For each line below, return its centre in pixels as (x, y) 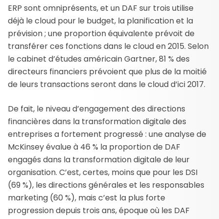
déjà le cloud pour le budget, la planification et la (100, 21)
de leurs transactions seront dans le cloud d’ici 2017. (107, 84)
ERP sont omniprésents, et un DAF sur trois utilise (101, 8)
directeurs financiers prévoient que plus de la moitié (107, 71)
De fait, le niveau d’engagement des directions (97, 109)
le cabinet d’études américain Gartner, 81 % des (99, 59)
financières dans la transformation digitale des (97, 121)
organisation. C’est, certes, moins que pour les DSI (103, 172)
